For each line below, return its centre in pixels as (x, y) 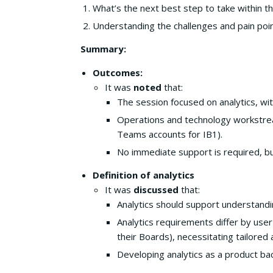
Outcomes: (118, 73)
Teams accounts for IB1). (170, 134)
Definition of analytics (144, 175)
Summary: (103, 49)
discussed (156, 190)
